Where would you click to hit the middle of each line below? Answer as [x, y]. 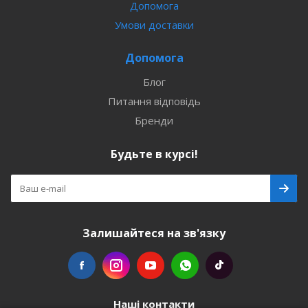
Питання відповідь [154, 101]
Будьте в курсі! [154, 154]
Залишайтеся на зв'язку [154, 233]
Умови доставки [154, 25]
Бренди [154, 120]
